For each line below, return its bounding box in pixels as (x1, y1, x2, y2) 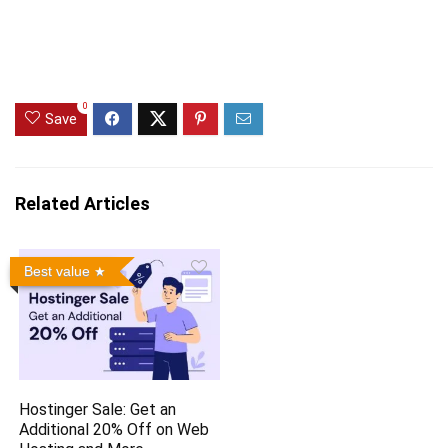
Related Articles (15, 193, 150, 215)
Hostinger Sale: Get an (19, 400, 177, 420)
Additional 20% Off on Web (19, 420, 210, 440)
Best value (24, 263, 91, 280)
